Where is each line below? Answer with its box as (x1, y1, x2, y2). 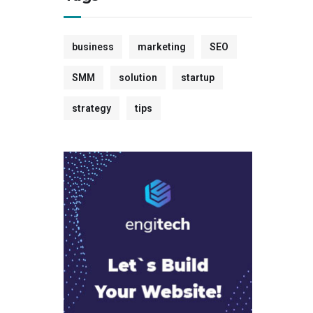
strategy (72, 103, 111, 114)
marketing (138, 41, 186, 52)
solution (119, 72, 157, 83)
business (72, 41, 114, 52)
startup (181, 72, 214, 83)
